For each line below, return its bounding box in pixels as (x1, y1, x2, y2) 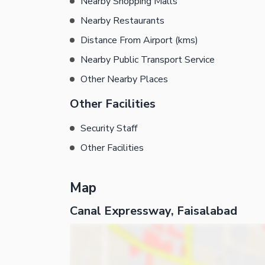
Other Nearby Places (80, 72, 168, 86)
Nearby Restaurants (80, 14, 164, 27)
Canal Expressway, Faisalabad (70, 203, 237, 219)
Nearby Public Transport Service (80, 53, 215, 66)
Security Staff (80, 121, 137, 135)
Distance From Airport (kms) (80, 33, 198, 47)
